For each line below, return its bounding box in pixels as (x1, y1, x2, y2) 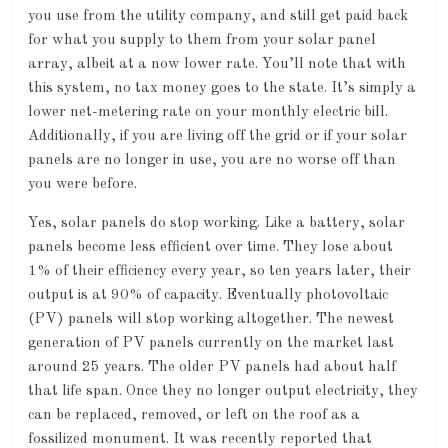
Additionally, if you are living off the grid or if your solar (28, 129, 408, 145)
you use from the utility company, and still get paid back (28, 9, 409, 25)
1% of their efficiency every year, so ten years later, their (28, 264, 412, 280)
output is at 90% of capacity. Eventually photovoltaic (28, 288, 389, 304)
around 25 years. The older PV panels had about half (28, 360, 397, 376)
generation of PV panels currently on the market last (28, 336, 395, 352)
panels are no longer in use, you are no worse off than (28, 153, 397, 169)
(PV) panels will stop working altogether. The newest (28, 312, 395, 328)
